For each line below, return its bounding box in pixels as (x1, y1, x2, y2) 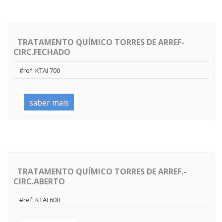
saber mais (29, 97, 69, 108)
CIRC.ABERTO (13, 175, 65, 187)
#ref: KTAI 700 (19, 65, 60, 75)
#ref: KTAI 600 (19, 195, 60, 204)
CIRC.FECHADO (13, 46, 70, 57)
